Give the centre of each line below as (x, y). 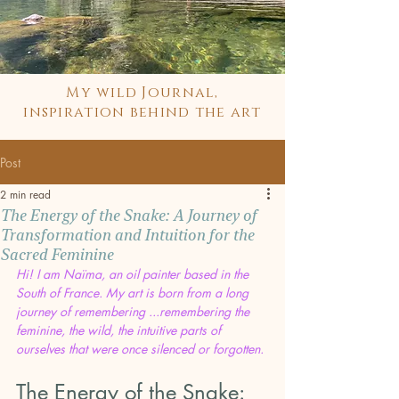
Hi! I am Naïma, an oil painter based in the (134, 274)
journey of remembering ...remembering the (134, 311)
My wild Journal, (142, 93)
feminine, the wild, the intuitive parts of (120, 330)
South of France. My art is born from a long (134, 293)
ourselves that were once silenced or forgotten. (140, 349)
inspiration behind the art (142, 112)
